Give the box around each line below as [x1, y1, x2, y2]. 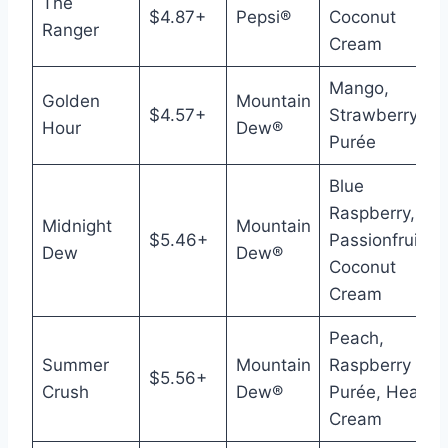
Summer [41, 355, 109, 375]
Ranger [41, 20, 99, 40]
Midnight [41, 216, 112, 236]
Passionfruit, [328, 230, 429, 250]
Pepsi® [235, 7, 291, 27]
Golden [41, 91, 100, 111]
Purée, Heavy [328, 382, 437, 402]
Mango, [328, 78, 389, 98]
